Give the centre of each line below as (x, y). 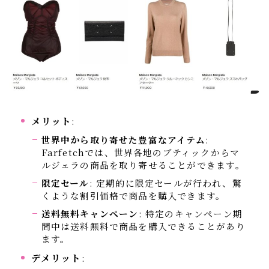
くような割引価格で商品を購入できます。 (133, 195)
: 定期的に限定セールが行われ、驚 (165, 183)
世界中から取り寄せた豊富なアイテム (123, 139)
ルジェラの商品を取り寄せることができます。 (143, 165)
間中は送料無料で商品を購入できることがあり (143, 226)
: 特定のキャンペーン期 (190, 213)
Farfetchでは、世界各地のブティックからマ (141, 152)
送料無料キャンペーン (90, 213)
